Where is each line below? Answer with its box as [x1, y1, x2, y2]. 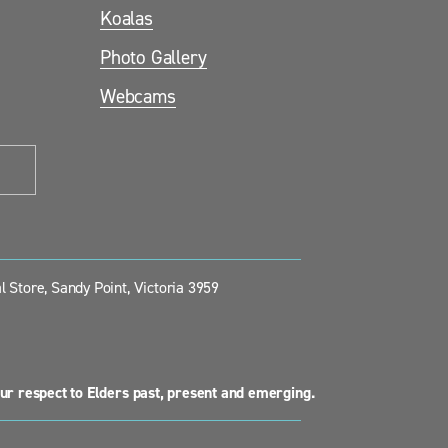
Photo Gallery [100, 44, 207, 69]
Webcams [100, 83, 176, 108]
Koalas [100, 5, 153, 30]
